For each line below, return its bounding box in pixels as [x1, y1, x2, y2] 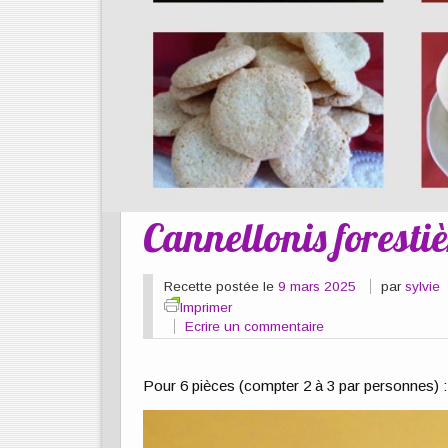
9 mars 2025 [277, 278, 356, 294]
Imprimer [179, 299, 232, 315]
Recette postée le [163, 278, 278, 294]
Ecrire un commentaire [185, 318, 325, 334]
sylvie [405, 278, 441, 294]
